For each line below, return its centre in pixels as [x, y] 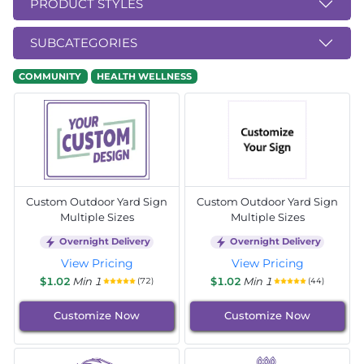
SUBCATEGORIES [84, 42]
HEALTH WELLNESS [144, 76]
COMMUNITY [50, 76]
